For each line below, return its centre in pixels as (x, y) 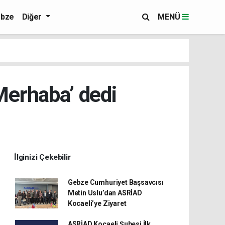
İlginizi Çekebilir (42, 157)
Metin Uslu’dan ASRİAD (105, 193)
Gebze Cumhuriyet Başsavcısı (116, 182)
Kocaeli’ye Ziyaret (97, 203)
